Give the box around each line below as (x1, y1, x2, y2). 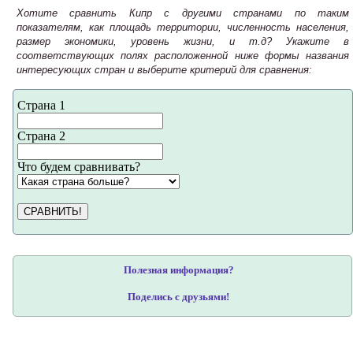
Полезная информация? (123, 264, 234, 277)
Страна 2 (17, 129, 65, 143)
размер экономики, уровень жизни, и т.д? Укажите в (17, 35, 349, 48)
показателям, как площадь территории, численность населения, (17, 21, 349, 34)
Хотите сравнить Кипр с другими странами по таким (17, 7, 349, 20)
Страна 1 (17, 98, 65, 113)
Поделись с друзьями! (128, 291, 229, 303)
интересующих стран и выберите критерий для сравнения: (17, 64, 312, 76)
